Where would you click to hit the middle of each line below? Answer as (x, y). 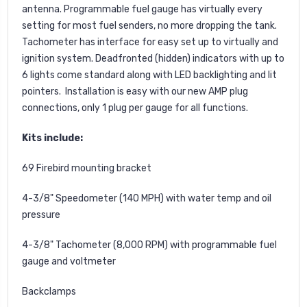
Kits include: (52, 138)
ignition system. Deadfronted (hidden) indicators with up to (153, 58)
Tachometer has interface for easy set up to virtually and (150, 42)
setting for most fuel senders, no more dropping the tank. (149, 25)
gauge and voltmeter (69, 261)
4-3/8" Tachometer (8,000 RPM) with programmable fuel (149, 245)
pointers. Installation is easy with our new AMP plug (135, 91)
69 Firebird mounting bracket (87, 168)
